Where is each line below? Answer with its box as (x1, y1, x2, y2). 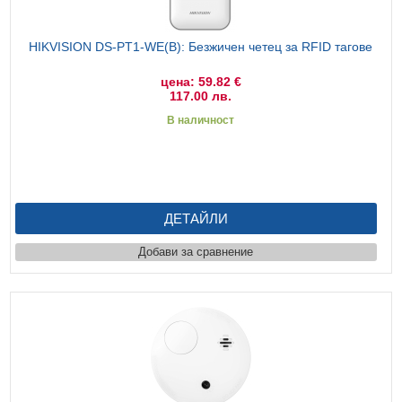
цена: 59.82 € (160, 74, 241, 89)
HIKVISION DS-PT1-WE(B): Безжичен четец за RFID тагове (29, 39, 373, 54)
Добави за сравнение (138, 244, 254, 258)
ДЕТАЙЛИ (163, 210, 228, 226)
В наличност (167, 113, 235, 127)
